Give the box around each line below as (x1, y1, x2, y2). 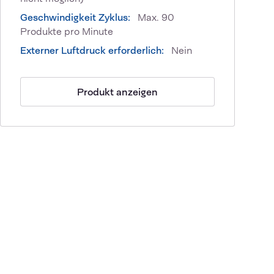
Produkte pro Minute (20, 25, 113, 39)
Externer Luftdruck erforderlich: (20, 44, 166, 57)
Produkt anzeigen (77, 85, 158, 98)
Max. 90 (138, 11, 174, 24)
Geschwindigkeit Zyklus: (20, 11, 133, 24)
